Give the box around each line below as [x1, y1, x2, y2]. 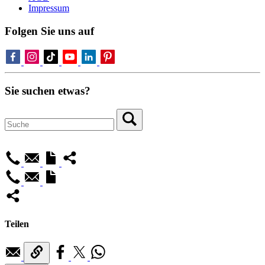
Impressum [28, 2, 69, 13]
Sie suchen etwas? [5, 84, 91, 97]
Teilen [5, 218, 29, 229]
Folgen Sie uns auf [5, 24, 94, 37]
